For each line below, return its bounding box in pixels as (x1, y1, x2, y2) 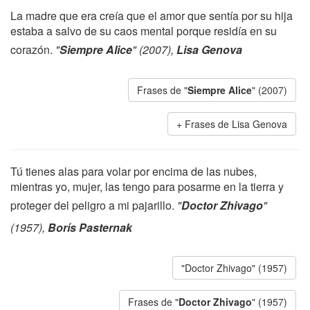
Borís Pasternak (48, 219, 132, 235)
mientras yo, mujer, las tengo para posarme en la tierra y (10, 179, 284, 194)
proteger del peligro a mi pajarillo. (10, 197, 177, 213)
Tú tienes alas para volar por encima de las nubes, (10, 163, 257, 179)
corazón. (10, 42, 55, 57)
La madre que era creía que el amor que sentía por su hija (10, 8, 293, 24)
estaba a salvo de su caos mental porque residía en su (10, 23, 277, 39)
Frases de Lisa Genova (185, 117, 287, 131)
